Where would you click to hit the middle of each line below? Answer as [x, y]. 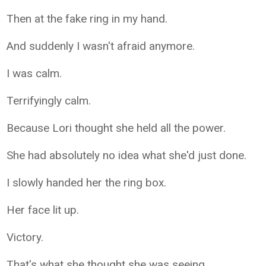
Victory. [25, 237]
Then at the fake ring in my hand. [87, 18]
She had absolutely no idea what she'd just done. [127, 155]
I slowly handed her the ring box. [87, 182]
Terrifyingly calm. [49, 100]
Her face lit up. [43, 210]
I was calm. [34, 73]
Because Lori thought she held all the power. [116, 128]
